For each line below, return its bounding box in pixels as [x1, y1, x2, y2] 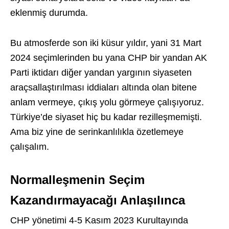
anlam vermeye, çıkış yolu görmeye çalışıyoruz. [10, 97, 204, 108]
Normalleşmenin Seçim [10, 173, 145, 187]
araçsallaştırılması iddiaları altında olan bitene [10, 82, 197, 93]
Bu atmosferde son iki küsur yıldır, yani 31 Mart [10, 38, 201, 49]
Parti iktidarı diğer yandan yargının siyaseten [10, 67, 192, 78]
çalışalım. [10, 142, 49, 152]
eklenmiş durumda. [10, 8, 88, 18]
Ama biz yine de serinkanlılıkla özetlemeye [10, 127, 184, 138]
